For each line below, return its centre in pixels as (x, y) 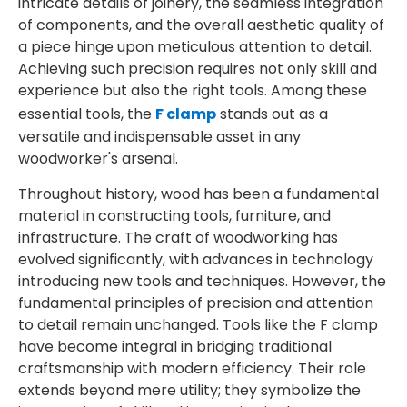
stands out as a (272, 114)
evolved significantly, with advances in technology (196, 259)
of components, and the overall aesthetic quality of (201, 25)
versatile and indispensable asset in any (159, 137)
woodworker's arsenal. (98, 159)
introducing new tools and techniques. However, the (202, 281)
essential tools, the (87, 114)
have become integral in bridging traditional (175, 347)
